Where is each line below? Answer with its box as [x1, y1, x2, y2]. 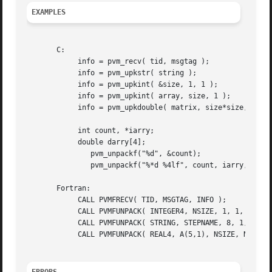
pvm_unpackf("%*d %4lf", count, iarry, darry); [27, 161, 61, 170]
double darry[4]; [27, 138, 61, 147]
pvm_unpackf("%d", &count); [27, 149, 61, 158]
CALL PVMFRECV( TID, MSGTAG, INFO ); [27, 195, 61, 205]
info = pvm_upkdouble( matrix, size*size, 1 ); [27, 103, 61, 112]
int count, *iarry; [27, 126, 61, 135]
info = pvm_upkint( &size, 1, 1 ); [27, 80, 61, 89]
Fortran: [27, 184, 91, 193]
